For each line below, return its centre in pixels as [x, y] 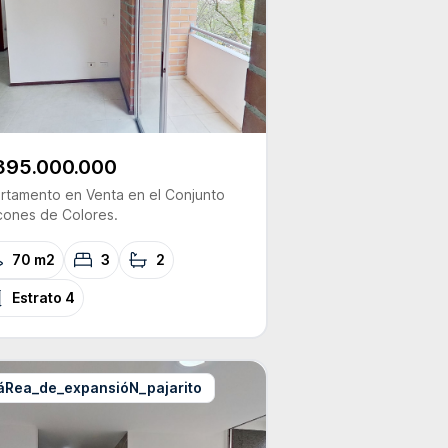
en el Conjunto [177, 194]
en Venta [93, 194]
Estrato [39, 297]
